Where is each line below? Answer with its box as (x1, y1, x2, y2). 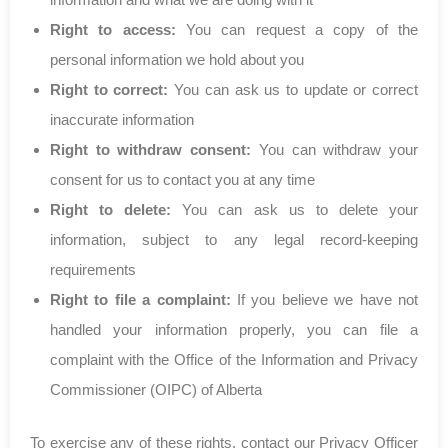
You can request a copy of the (175, 21, 419, 39)
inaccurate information (50, 111, 194, 129)
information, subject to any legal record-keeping (50, 231, 418, 249)
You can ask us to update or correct (168, 81, 419, 99)
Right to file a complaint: (50, 291, 231, 309)
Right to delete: (50, 201, 172, 219)
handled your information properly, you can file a (50, 321, 418, 339)
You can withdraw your (251, 141, 419, 159)
